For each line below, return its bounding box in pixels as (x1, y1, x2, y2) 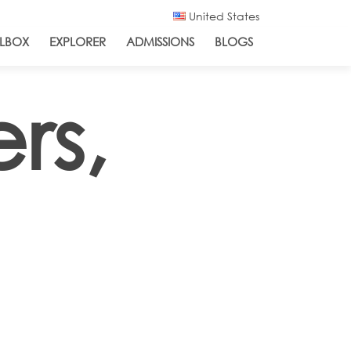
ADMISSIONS (126, 34, 194, 49)
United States (186, 9, 259, 24)
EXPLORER (49, 34, 106, 49)
